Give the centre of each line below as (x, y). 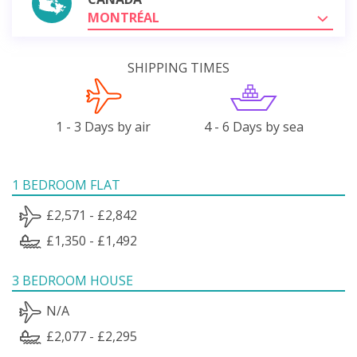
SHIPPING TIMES (178, 67)
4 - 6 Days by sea (253, 126)
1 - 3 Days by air (104, 126)
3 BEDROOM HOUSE (73, 280)
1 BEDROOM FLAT (66, 184)
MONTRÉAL (124, 17)
